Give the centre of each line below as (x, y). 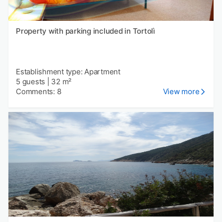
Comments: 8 (39, 91)
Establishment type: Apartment (68, 71)
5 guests (30, 81)
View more (181, 91)
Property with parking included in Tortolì (85, 31)
